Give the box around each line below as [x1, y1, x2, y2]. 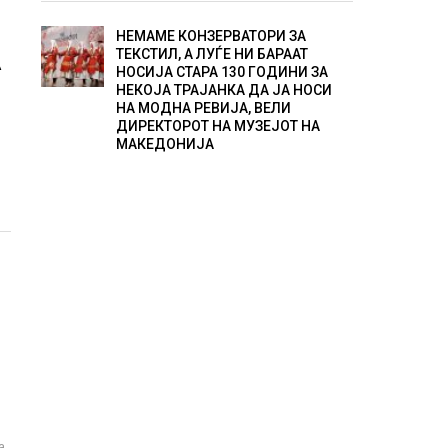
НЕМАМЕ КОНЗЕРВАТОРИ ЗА [115, 28, 306, 45]
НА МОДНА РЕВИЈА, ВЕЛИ [115, 100, 291, 117]
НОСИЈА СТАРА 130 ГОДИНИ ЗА [115, 64, 328, 81]
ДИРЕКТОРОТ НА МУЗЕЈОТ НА [115, 118, 320, 135]
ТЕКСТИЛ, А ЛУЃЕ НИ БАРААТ [115, 46, 308, 63]
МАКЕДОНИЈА [115, 136, 214, 153]
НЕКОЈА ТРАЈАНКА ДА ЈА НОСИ [115, 82, 332, 99]
